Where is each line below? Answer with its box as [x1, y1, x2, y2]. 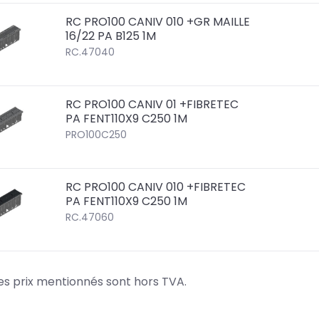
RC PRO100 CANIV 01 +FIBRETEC [66, 95, 239, 113]
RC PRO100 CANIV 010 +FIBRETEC [66, 178, 246, 195]
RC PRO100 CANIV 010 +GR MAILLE [66, 13, 251, 30]
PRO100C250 [66, 127, 127, 142]
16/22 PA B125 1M [66, 27, 157, 44]
